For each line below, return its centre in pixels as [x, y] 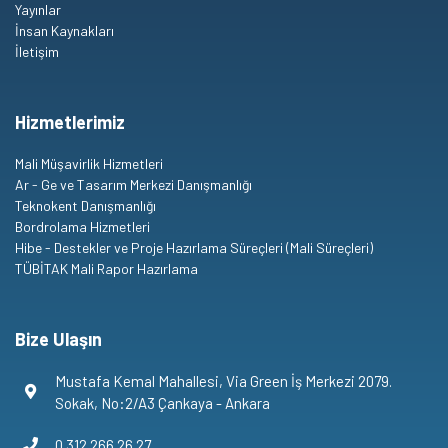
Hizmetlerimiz [70, 121]
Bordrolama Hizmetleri [82, 226]
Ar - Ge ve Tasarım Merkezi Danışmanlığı [133, 184]
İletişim [37, 51]
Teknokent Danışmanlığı [85, 205]
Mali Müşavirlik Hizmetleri [89, 163]
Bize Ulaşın [58, 338]
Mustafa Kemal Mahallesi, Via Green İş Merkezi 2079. [223, 380]
